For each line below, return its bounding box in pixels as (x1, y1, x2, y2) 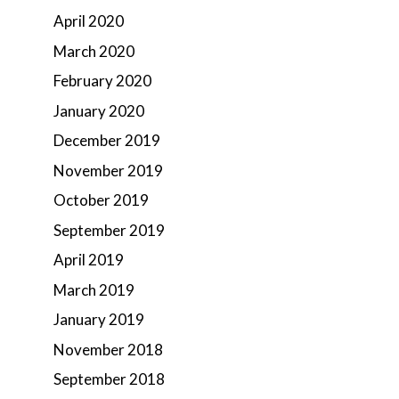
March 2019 (53, 280, 134, 299)
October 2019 (53, 191, 149, 209)
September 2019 (53, 220, 165, 240)
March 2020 (53, 41, 134, 61)
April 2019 (53, 250, 124, 269)
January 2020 (53, 101, 144, 120)
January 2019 (53, 310, 144, 329)
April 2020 (53, 12, 124, 30)
